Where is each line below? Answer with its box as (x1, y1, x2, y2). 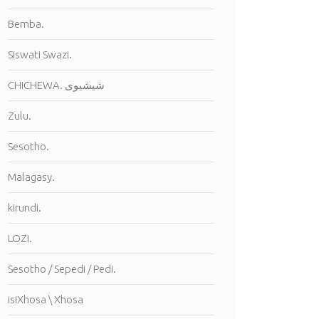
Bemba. (8, 18, 44, 30)
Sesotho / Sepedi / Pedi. (8, 263, 116, 275)
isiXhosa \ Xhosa (8, 293, 83, 305)
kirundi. (8, 202, 41, 214)
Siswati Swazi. (8, 48, 72, 61)
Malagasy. (8, 171, 55, 183)
